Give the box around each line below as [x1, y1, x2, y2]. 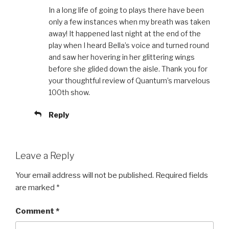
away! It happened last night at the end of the [49, 29, 201, 38]
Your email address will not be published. [15, 170, 154, 180]
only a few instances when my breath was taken [49, 17, 210, 27]
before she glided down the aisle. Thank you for [49, 64, 208, 74]
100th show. [49, 88, 90, 97]
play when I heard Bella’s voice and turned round [49, 41, 209, 50]
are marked [15, 182, 56, 192]
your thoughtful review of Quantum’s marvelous [49, 76, 210, 85]
